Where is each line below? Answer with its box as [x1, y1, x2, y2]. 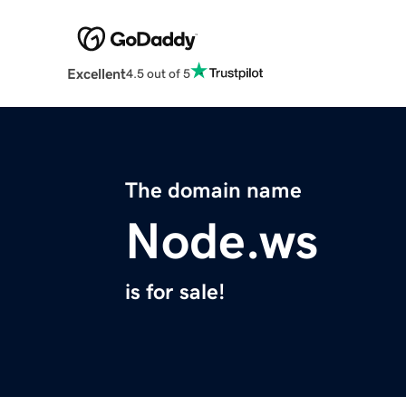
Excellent [66, 66, 126, 82]
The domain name [125, 179, 302, 202]
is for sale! [125, 281, 225, 304]
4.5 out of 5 [125, 66, 190, 80]
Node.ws [125, 216, 318, 267]
